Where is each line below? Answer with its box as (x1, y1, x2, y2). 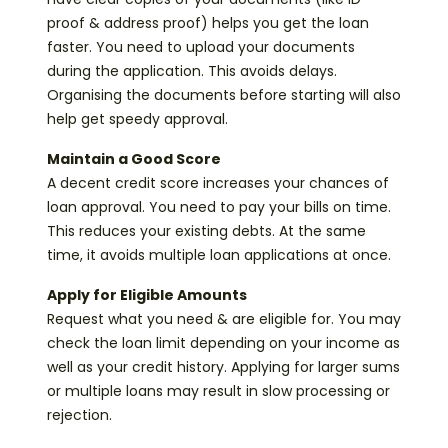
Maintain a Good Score (47, 149, 221, 170)
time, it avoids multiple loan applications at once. (47, 245, 391, 266)
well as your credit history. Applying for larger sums (47, 357, 400, 378)
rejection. (47, 405, 112, 426)
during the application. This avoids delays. (47, 61, 337, 82)
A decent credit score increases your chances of (47, 173, 389, 194)
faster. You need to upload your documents (47, 37, 355, 58)
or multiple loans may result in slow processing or (47, 381, 390, 402)
